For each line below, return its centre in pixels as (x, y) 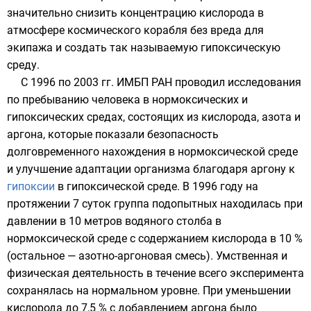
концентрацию (158, 13)
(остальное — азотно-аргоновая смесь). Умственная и (147, 256)
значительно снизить (64, 13)
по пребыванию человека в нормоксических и (127, 100)
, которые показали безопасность (131, 134)
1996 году (218, 186)
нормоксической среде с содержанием (109, 238)
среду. (23, 65)
